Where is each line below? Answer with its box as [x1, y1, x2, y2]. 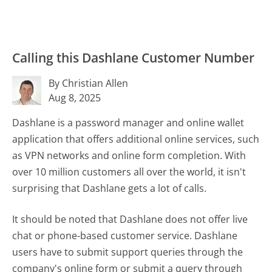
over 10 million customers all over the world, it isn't [12, 165, 246, 179]
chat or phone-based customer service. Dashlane [12, 229, 238, 243]
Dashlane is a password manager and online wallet [12, 116, 245, 130]
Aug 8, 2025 [49, 91, 101, 105]
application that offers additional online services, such [12, 132, 260, 146]
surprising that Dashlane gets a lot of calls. [12, 182, 207, 195]
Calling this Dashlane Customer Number [12, 49, 255, 67]
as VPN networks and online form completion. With [12, 149, 246, 163]
